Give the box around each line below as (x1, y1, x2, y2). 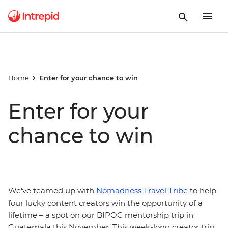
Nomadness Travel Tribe (96, 186, 188, 195)
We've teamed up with (8, 186, 96, 195)
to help (188, 186, 216, 195)
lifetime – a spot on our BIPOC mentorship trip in (8, 210, 193, 220)
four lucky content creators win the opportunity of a (8, 198, 203, 208)
